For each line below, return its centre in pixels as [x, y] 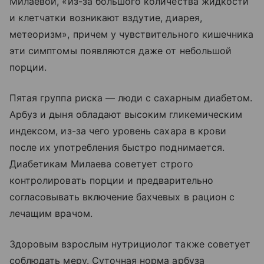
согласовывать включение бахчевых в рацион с [122, 197]
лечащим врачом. [51, 213]
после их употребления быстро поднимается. [117, 147]
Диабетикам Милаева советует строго [101, 164]
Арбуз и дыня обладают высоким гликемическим [126, 114]
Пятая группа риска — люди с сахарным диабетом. [131, 98]
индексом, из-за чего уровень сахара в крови [118, 131]
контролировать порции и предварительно [111, 180]
